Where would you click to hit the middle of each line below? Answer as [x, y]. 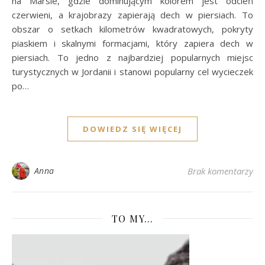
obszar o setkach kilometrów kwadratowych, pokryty [132, 29]
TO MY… [132, 218]
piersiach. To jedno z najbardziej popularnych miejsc [132, 57]
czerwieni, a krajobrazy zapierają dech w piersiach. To [132, 14]
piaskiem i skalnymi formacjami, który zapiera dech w [132, 43]
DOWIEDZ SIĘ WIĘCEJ [132, 129]
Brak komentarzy [220, 171]
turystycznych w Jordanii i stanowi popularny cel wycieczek [132, 71]
